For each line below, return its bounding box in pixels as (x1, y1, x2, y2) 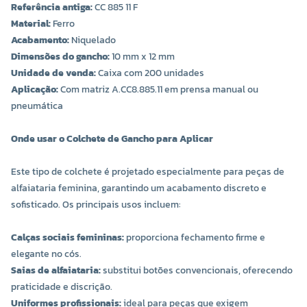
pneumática (11, 99, 63, 114)
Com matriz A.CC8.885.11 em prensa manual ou (58, 82, 258, 97)
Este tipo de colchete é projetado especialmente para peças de (11, 164, 284, 180)
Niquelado (69, 33, 116, 48)
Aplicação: (11, 82, 58, 97)
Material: (11, 16, 51, 32)
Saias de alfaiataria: (11, 263, 101, 278)
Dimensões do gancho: (11, 49, 110, 64)
